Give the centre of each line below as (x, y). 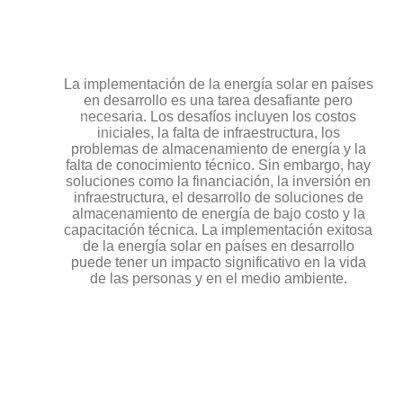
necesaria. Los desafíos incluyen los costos (218, 117)
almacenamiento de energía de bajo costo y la (218, 214)
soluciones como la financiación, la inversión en (218, 182)
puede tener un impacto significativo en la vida (218, 263)
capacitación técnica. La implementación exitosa (218, 230)
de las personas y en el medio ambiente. (218, 279)
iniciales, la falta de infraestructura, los (218, 133)
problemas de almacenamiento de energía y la (218, 149)
